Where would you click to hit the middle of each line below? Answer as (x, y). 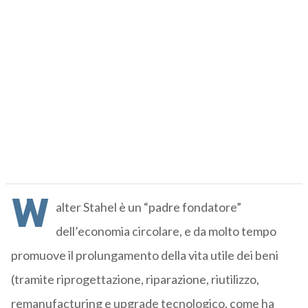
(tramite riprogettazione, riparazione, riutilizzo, (135, 279)
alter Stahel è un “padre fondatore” (148, 207)
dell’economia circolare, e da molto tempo (166, 231)
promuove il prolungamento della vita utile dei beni (144, 255)
